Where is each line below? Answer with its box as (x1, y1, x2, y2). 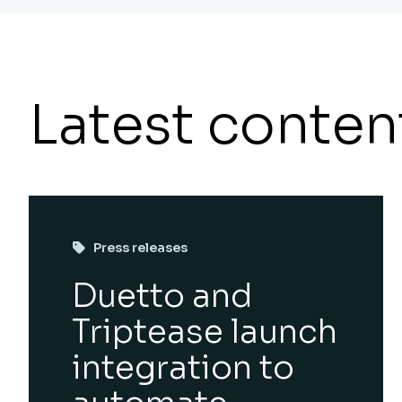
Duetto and (72, 275, 253, 316)
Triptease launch (72, 311, 337, 352)
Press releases (93, 240, 188, 256)
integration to (72, 347, 294, 388)
